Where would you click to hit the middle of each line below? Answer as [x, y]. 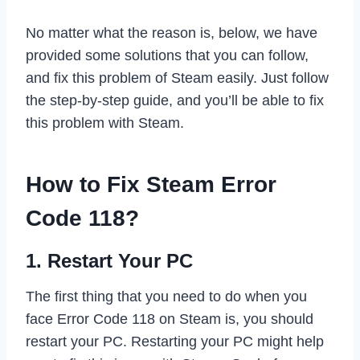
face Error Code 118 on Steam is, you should [170, 319]
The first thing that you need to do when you [166, 296]
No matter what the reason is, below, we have [172, 33]
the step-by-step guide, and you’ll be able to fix [175, 100]
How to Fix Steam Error [151, 184]
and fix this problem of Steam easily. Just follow [177, 78]
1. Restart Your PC [109, 260]
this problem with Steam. [105, 123]
